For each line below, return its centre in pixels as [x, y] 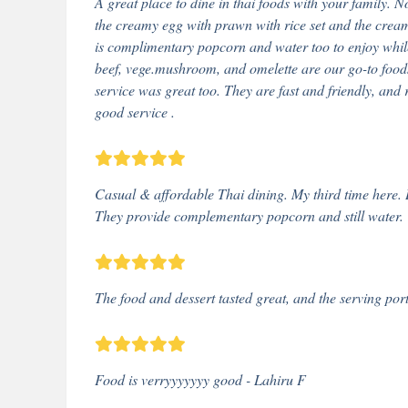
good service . [135, 112]
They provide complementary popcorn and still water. [249, 215]
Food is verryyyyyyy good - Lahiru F [200, 379]
